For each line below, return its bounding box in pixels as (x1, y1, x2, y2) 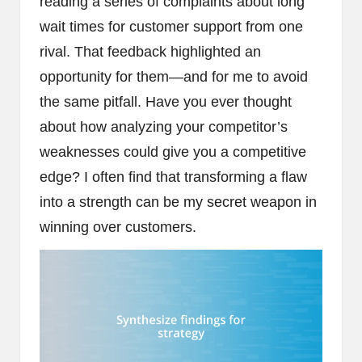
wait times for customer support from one (40, 19, 303, 36)
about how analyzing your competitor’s (40, 119, 288, 136)
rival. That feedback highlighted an (40, 44, 261, 61)
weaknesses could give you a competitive (40, 144, 306, 161)
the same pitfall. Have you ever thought (40, 94, 292, 111)
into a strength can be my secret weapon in (40, 194, 317, 211)
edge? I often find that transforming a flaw (40, 169, 307, 186)
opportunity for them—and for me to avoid (40, 69, 308, 86)
